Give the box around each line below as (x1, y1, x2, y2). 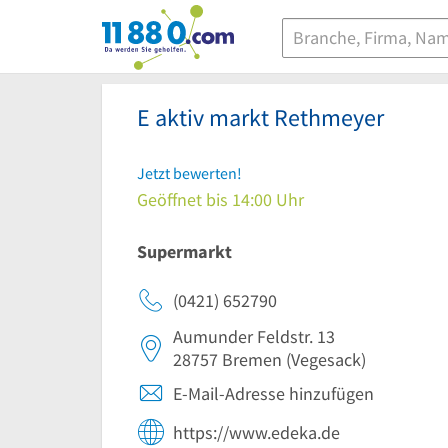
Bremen (222, 348, 282, 371)
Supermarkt (137, 240, 232, 263)
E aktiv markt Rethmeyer (137, 102, 384, 133)
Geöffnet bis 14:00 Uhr (137, 188, 304, 211)
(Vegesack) (282, 348, 366, 371)
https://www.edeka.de (173, 421, 340, 444)
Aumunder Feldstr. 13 (173, 325, 335, 348)
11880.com (101, 17, 183, 40)
